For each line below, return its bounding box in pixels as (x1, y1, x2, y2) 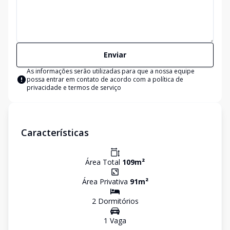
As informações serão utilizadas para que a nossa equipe (27, 67, 195, 75)
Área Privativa (82, 177, 130, 186)
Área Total (85, 157, 122, 167)
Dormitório (95, 196, 135, 206)
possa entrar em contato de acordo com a (27, 75, 152, 84)
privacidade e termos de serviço (27, 83, 121, 92)
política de (152, 75, 183, 84)
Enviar (104, 50, 126, 60)
